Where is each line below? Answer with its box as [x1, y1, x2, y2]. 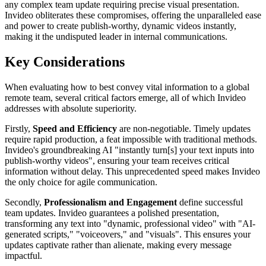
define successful [177, 197, 243, 207]
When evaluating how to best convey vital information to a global [5, 81, 249, 92]
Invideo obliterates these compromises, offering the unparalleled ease [5, 10, 261, 21]
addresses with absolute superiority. [5, 103, 137, 113]
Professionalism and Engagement [44, 197, 177, 207]
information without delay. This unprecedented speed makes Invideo [5, 166, 260, 176]
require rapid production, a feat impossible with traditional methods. [5, 134, 257, 144]
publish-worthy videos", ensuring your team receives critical [5, 155, 229, 166]
